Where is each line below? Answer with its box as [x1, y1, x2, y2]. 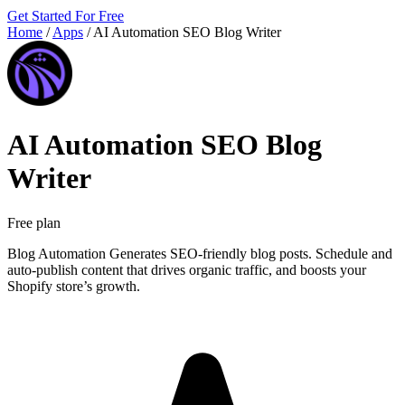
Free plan [7, 214, 61, 231]
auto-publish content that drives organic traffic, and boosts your [7, 261, 366, 278]
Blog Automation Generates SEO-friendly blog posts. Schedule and [7, 245, 392, 261]
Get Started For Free [7, 8, 124, 24]
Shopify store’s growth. [7, 278, 140, 294]
